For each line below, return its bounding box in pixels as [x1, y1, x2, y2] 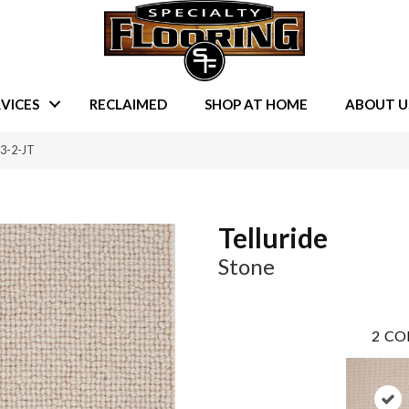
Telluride [218, 221, 328, 255]
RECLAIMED [89, 95, 167, 112]
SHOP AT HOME [204, 95, 308, 112]
